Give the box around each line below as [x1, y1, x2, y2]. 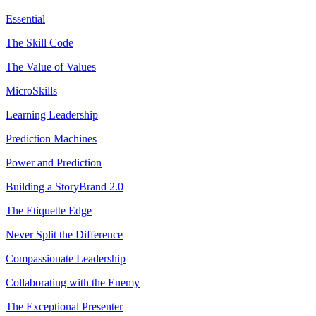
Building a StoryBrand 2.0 [6, 180, 123, 193]
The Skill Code [6, 36, 73, 49]
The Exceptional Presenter [6, 300, 123, 312]
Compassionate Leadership [6, 252, 126, 265]
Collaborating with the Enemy [6, 276, 140, 288]
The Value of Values [6, 60, 96, 73]
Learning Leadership [6, 108, 98, 121]
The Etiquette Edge [6, 204, 92, 217]
